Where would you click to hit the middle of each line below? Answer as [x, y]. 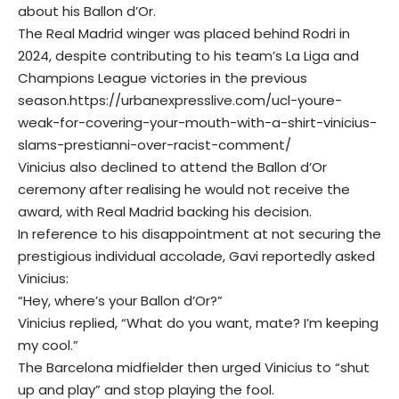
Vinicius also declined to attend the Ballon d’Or [172, 167]
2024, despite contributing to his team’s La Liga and [188, 56]
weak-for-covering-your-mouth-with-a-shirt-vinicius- [197, 122]
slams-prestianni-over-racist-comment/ [155, 145]
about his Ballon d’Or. [87, 11]
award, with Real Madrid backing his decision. [165, 212]
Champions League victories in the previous [163, 78]
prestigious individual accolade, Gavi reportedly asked [196, 256]
